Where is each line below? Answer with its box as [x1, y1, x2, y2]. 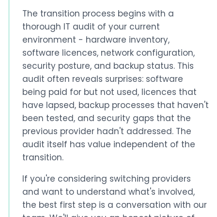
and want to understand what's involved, [22, 186, 195, 198]
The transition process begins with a [22, 8, 174, 20]
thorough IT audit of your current [22, 21, 160, 33]
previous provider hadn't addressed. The [22, 125, 191, 138]
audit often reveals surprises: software [22, 73, 183, 85]
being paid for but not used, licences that [22, 86, 197, 98]
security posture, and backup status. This [22, 60, 194, 72]
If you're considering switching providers [22, 173, 191, 185]
